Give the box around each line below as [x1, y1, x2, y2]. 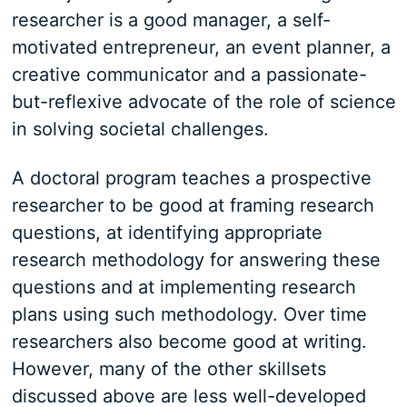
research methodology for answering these [11, 249, 381, 272]
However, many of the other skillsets [11, 358, 326, 381]
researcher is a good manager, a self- [11, 9, 331, 32]
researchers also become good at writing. [11, 331, 367, 353]
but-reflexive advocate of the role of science [11, 91, 396, 114]
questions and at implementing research [11, 276, 356, 299]
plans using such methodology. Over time [11, 303, 367, 326]
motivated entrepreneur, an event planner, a [11, 36, 391, 59]
